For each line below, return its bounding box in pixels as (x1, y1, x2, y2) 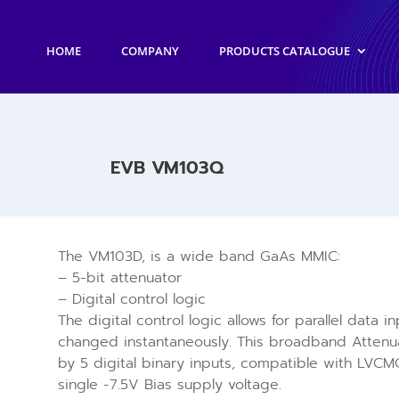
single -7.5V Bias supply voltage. (57, 373, 281, 395)
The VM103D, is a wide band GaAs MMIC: (57, 245, 340, 267)
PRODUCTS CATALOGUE (219, 42, 351, 59)
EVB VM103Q (110, 153, 224, 181)
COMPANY (121, 42, 180, 59)
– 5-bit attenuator (57, 266, 182, 289)
